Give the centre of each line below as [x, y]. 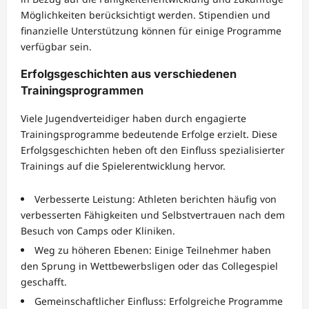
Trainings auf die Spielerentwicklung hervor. [123, 166]
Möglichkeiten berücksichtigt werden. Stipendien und [146, 14]
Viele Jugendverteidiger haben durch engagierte [133, 118]
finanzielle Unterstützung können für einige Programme [151, 30]
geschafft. [44, 281]
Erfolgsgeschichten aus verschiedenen [129, 74]
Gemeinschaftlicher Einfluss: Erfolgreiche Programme [159, 301]
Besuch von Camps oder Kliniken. [98, 230]
